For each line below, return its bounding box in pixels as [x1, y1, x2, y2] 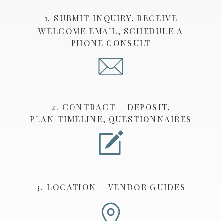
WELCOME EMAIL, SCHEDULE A [38, 25, 184, 36]
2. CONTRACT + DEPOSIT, [51, 101, 171, 112]
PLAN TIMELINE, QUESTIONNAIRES [30, 113, 192, 124]
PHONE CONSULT [71, 37, 151, 48]
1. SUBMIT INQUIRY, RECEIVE [44, 12, 178, 24]
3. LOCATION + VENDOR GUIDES [36, 181, 186, 193]
